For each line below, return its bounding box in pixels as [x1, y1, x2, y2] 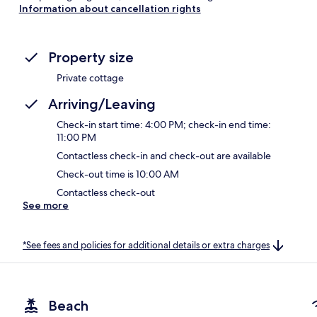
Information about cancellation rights [18, 1, 201, 15]
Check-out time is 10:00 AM [57, 167, 179, 180]
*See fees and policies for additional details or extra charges [23, 238, 270, 251]
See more [23, 198, 69, 212]
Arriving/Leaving [48, 95, 156, 113]
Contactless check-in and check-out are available [57, 149, 271, 162]
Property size [48, 48, 134, 66]
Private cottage [57, 71, 124, 84]
